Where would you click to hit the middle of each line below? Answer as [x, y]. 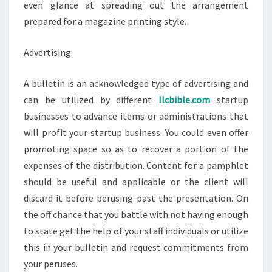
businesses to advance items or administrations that [136, 116]
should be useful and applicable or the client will [136, 181]
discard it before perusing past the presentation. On [136, 198]
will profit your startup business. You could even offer [136, 132]
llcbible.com [185, 99]
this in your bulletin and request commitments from [136, 247]
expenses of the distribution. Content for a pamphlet [136, 165]
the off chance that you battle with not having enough [136, 214]
